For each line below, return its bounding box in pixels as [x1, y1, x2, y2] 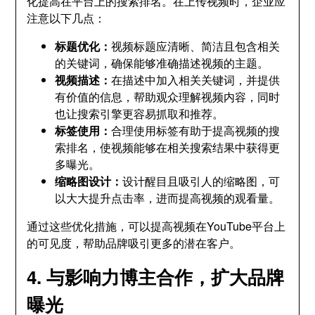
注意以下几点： [27, 10, 106, 26]
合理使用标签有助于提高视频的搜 [111, 122, 281, 139]
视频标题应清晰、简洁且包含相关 [111, 38, 281, 54]
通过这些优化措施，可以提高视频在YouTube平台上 [27, 218, 286, 234]
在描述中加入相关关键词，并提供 [111, 72, 281, 88]
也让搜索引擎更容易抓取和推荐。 [55, 105, 224, 122]
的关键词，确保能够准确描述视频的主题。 [55, 55, 269, 71]
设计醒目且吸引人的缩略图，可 [122, 173, 281, 189]
